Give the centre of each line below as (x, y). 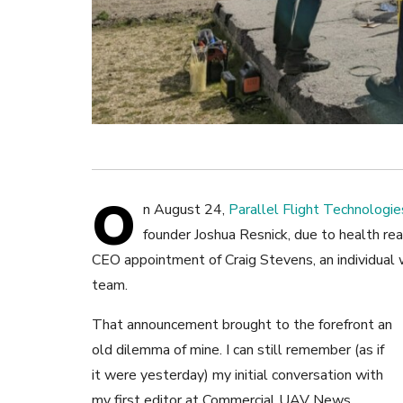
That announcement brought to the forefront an (242, 324)
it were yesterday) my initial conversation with (237, 375)
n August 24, (186, 209)
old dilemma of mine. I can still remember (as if (238, 349)
